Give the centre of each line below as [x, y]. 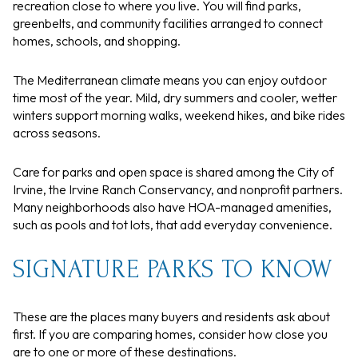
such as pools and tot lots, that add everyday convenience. [173, 224]
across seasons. [57, 132]
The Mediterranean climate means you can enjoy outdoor [170, 80]
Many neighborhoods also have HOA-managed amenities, [172, 207]
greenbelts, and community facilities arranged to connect [168, 24]
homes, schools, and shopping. [97, 41]
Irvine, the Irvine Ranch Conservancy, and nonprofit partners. [178, 189]
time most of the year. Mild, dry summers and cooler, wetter [175, 97]
